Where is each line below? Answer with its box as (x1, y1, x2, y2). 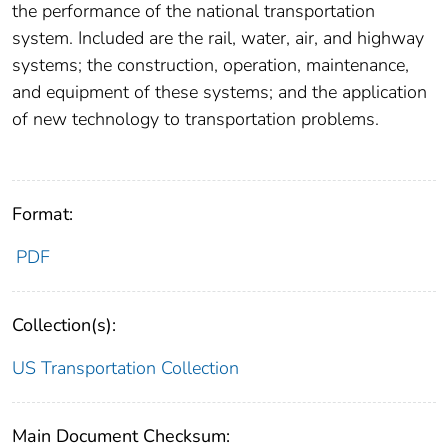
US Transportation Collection (12, 356, 239, 381)
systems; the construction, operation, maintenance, (12, 53, 409, 78)
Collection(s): (12, 313, 116, 338)
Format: (12, 202, 73, 227)
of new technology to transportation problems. (12, 107, 379, 132)
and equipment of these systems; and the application (12, 80, 427, 105)
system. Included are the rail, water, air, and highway (12, 26, 424, 51)
